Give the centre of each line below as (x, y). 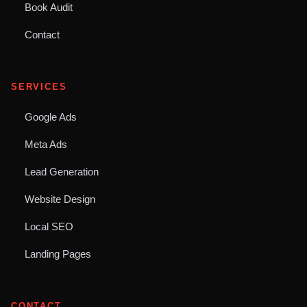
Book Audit (49, 8)
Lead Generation (62, 172)
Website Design (60, 199)
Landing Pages (58, 254)
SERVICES (39, 87)
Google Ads (51, 117)
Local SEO (49, 227)
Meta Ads (46, 145)
